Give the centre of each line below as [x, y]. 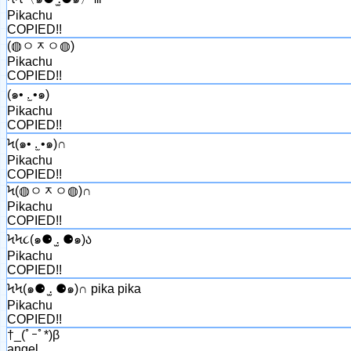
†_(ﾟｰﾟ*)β [33, 335]
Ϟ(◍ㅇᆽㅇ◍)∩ [49, 190]
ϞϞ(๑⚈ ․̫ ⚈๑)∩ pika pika [74, 288]
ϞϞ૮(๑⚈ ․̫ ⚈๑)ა [49, 239]
